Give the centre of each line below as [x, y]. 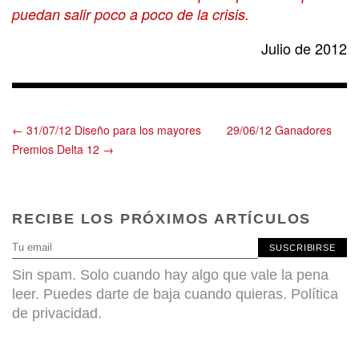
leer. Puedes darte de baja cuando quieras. [151, 294]
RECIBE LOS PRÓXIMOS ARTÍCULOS [162, 219]
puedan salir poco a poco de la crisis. [131, 14]
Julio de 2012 [304, 48]
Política [315, 294]
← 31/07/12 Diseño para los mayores [107, 130]
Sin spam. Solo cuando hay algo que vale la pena [170, 275]
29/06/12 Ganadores [279, 130]
